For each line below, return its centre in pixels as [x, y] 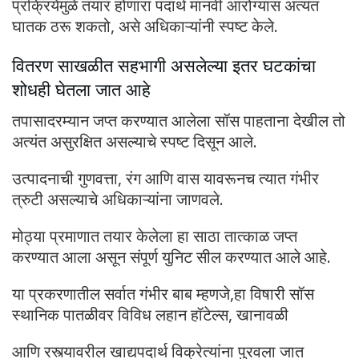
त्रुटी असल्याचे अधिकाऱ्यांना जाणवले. [118, 200]
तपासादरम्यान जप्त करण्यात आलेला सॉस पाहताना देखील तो [179, 121]
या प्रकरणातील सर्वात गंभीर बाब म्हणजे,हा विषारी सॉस [163, 294]
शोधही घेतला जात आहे [81, 90]
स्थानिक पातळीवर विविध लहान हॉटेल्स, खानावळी [150, 315]
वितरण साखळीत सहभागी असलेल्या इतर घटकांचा [164, 66]
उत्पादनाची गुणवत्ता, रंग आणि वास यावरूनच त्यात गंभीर [165, 179]
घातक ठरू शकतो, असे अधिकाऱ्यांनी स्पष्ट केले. [145, 26]
